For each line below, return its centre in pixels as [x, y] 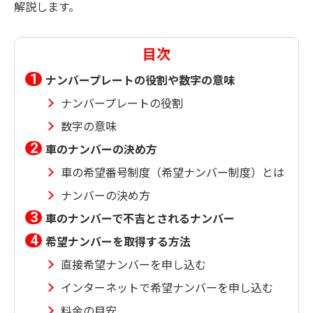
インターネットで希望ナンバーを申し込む [167, 287]
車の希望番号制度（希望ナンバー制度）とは [173, 172]
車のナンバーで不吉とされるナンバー [140, 218]
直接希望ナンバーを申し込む [133, 264]
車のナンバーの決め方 [101, 149]
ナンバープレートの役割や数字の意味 [140, 80]
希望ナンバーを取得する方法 [118, 241]
